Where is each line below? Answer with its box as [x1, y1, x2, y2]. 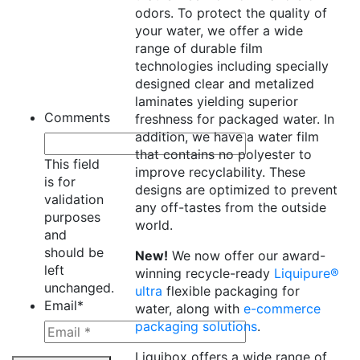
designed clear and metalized [134, 76, 314, 92]
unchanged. [44, 280, 114, 297]
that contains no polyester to [134, 146, 312, 163]
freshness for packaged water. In [134, 111, 334, 128]
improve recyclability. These [134, 164, 305, 181]
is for [44, 174, 76, 190]
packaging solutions [134, 318, 257, 335]
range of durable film [134, 40, 263, 57]
